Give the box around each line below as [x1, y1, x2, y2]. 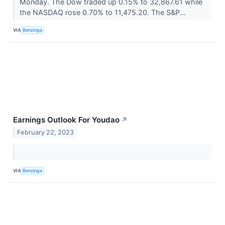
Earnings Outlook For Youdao [13, 115, 120, 125]
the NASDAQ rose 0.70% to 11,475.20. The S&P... [19, 8, 188, 17]
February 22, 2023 [17, 129, 74, 137]
